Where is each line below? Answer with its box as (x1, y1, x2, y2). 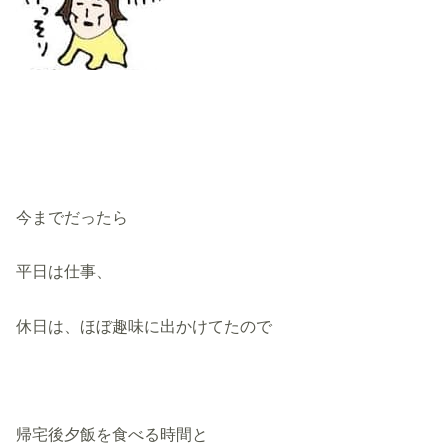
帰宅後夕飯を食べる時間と (16, 425, 209, 444)
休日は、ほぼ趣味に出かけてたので (16, 316, 273, 335)
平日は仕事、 (16, 262, 113, 281)
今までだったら (16, 207, 129, 226)
